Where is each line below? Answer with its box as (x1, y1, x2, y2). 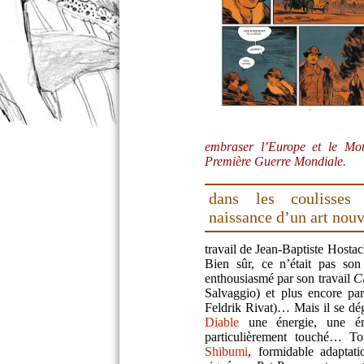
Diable (205, 314, 239, 329)
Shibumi (205, 344, 248, 358)
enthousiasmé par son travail (205, 271, 353, 285)
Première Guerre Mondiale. (205, 154, 346, 168)
